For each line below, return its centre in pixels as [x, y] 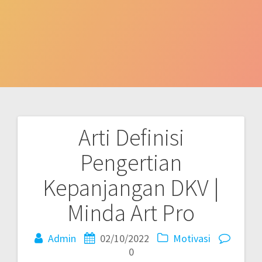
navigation [66, 170]
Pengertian [131, 162]
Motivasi [192, 238]
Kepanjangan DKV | [131, 187]
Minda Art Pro [131, 213]
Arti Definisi [131, 137]
